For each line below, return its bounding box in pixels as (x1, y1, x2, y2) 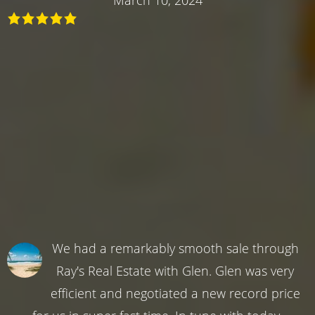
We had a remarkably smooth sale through (51, 239, 299, 257)
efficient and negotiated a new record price (50, 284, 300, 302)
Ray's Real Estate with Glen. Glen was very (56, 262, 294, 279)
